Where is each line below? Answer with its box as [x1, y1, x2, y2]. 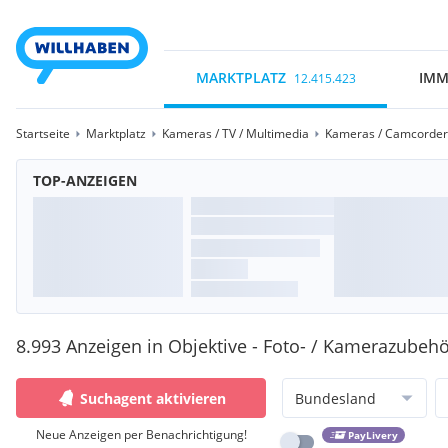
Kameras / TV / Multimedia [162, 125, 309, 142]
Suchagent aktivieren [80, 388, 226, 408]
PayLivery [347, 428, 398, 443]
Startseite [16, 125, 70, 142]
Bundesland [295, 388, 376, 408]
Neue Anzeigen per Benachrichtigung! [35, 426, 247, 443]
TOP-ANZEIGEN [33, 171, 137, 190]
